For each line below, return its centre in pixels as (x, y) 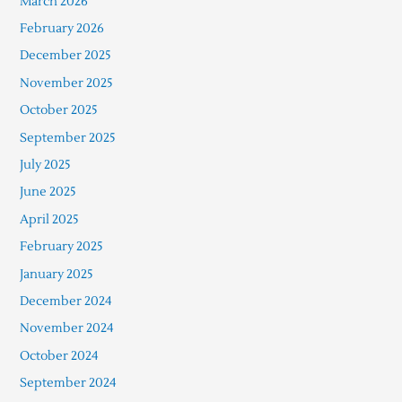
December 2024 (66, 301)
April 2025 (49, 219)
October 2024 (59, 355)
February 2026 (61, 28)
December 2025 (65, 56)
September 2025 (67, 137)
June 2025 (48, 192)
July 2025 (45, 165)
